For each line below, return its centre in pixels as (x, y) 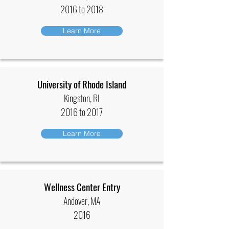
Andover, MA (82, 201)
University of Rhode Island (82, 84)
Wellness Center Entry (82, 187)
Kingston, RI (82, 98)
